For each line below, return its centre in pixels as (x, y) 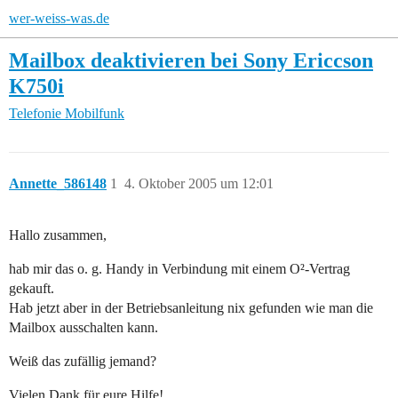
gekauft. (32, 289)
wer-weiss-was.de (59, 18)
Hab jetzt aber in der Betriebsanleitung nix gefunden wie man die (191, 308)
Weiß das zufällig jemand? (83, 362)
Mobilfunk (95, 114)
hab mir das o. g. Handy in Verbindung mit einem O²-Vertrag (179, 269)
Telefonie (35, 114)
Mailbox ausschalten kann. (84, 328)
